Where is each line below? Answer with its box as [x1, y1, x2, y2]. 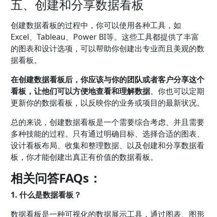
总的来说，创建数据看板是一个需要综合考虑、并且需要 [11, 116, 205, 127]
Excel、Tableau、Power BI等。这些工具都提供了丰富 [11, 31, 200, 42]
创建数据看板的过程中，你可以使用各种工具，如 [11, 19, 182, 31]
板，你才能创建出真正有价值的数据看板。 [11, 151, 158, 162]
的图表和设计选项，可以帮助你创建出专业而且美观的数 [11, 43, 205, 54]
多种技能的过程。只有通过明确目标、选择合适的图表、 [11, 128, 205, 139]
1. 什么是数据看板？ [11, 189, 82, 200]
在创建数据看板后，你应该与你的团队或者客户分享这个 [11, 74, 205, 85]
